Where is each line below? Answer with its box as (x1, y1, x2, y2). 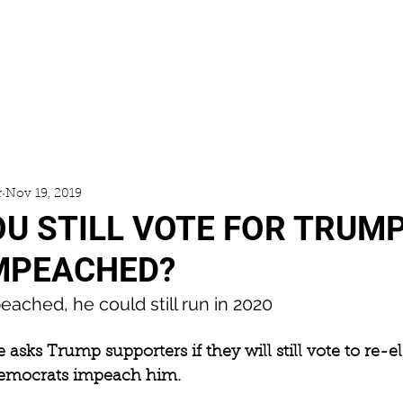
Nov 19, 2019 (5, 187, 82, 201)
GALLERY (176, 108, 233, 122)
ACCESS (57, 108, 108, 122)
